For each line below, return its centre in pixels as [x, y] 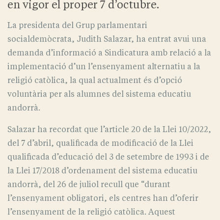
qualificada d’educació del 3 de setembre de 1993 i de [108, 157]
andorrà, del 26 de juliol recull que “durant [89, 185]
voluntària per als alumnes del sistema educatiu [99, 94]
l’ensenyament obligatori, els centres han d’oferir [103, 198]
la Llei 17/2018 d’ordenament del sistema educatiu [102, 171]
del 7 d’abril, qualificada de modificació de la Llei [100, 143]
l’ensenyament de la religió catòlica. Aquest [91, 212]
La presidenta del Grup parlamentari [77, 26]
